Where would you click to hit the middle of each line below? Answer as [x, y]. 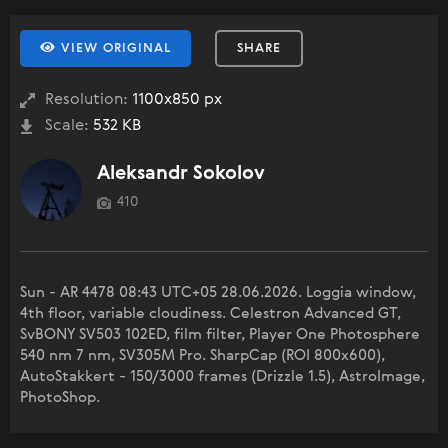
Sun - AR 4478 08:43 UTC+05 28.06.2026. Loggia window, [218, 293]
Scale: [67, 126]
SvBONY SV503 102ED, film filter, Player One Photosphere [220, 335]
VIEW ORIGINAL [113, 49]
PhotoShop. [60, 398]
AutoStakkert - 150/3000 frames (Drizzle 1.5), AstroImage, [222, 377]
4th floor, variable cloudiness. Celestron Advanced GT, [210, 314]
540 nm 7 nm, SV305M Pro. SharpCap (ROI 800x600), [202, 356]
